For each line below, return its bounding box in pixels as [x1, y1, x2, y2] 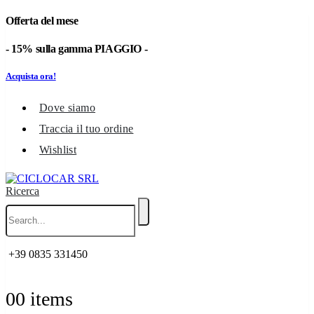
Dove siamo [39, 101, 95, 114]
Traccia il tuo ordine [39, 122, 134, 135]
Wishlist [39, 143, 77, 156]
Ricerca [6, 184, 39, 197]
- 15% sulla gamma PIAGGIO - [6, 42, 148, 55]
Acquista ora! [6, 70, 56, 81]
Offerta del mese [6, 15, 78, 27]
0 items [15, 287, 73, 310]
